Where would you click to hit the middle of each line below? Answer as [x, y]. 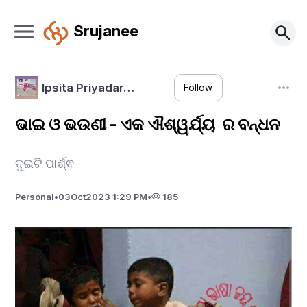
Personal [35, 196]
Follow [198, 88]
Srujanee [106, 30]
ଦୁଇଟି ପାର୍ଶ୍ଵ [47, 163]
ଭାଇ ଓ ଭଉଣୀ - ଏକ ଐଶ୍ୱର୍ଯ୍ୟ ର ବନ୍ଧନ [150, 124]
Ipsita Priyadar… [88, 87]
